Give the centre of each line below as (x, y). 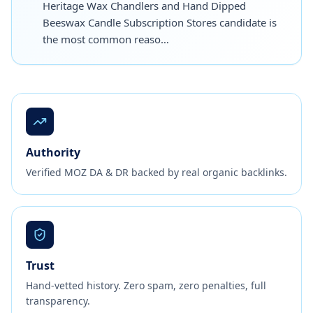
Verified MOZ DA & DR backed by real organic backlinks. (156, 172)
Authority (53, 152)
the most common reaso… (106, 39)
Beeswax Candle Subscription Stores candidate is (160, 22)
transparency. (58, 300)
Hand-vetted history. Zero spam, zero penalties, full (146, 285)
